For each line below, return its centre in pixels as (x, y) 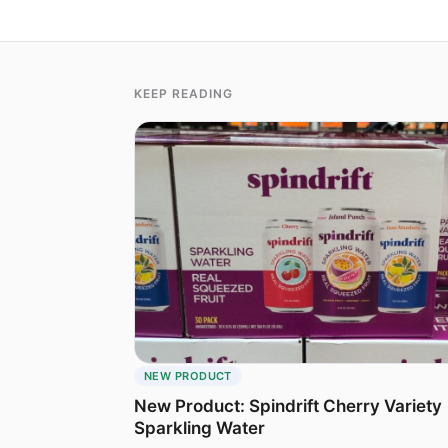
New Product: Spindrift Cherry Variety (288, 406)
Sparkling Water (199, 428)
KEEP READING (183, 93)
